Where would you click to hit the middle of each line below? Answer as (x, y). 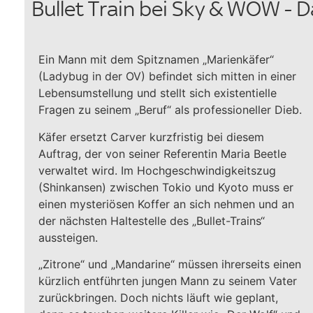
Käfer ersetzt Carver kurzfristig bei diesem (151, 137)
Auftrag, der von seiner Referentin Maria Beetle (162, 153)
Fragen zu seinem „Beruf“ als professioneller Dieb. (170, 110)
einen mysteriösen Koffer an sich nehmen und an (166, 204)
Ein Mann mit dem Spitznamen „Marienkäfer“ (156, 60)
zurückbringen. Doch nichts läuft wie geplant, (158, 298)
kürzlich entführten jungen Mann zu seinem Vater (168, 281)
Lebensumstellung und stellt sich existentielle (158, 93)
